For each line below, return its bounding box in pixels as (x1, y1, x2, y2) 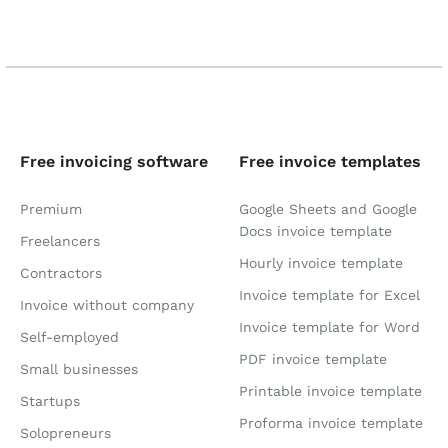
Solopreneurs (20, 425, 111, 441)
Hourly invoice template (239, 255, 403, 271)
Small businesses (20, 361, 138, 377)
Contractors (20, 265, 102, 281)
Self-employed (20, 329, 119, 345)
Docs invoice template (239, 223, 392, 239)
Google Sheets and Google (239, 201, 417, 217)
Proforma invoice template (239, 415, 423, 431)
